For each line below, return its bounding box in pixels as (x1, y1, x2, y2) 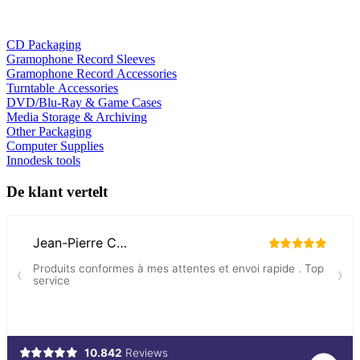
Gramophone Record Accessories (6, 66, 177, 80)
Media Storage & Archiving (6, 109, 147, 124)
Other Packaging (6, 124, 92, 138)
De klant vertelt (6, 182, 108, 200)
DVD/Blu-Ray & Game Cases (6, 95, 162, 109)
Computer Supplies (6, 138, 104, 153)
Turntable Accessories (6, 80, 118, 95)
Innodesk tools (6, 153, 80, 167)
